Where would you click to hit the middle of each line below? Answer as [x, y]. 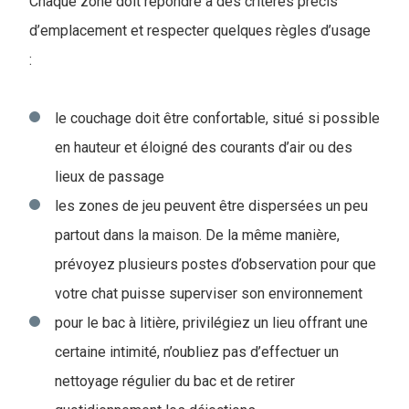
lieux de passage [110, 177]
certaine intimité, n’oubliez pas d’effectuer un [197, 352]
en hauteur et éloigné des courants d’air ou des [204, 147]
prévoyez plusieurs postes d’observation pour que [215, 264]
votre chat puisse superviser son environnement [209, 294]
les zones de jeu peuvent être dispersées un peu [211, 206]
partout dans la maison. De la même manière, [197, 235]
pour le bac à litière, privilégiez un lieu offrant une [211, 323]
